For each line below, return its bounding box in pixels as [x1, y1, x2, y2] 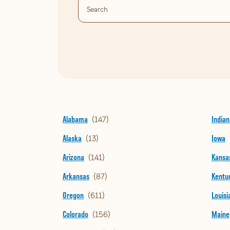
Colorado [63, 209, 88, 219]
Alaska [63, 133, 82, 143]
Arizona [63, 152, 84, 162]
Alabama [63, 114, 88, 124]
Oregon [63, 190, 84, 200]
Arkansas [63, 171, 89, 181]
